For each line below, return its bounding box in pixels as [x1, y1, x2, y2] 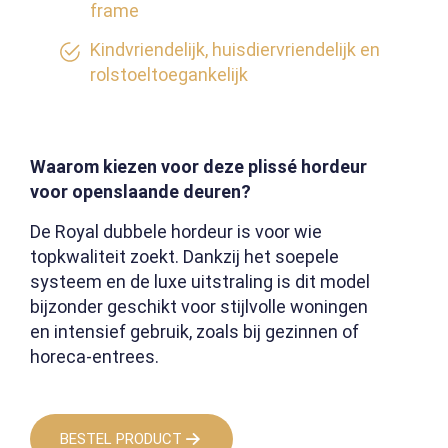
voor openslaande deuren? [30, 181, 251, 203]
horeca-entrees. [30, 346, 159, 368]
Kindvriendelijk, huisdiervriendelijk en [90, 39, 380, 61]
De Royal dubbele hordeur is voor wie [30, 221, 322, 243]
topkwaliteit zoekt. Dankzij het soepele [30, 246, 339, 268]
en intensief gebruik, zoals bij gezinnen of [30, 321, 359, 343]
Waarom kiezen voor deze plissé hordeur [30, 156, 367, 178]
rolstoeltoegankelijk [90, 64, 248, 86]
